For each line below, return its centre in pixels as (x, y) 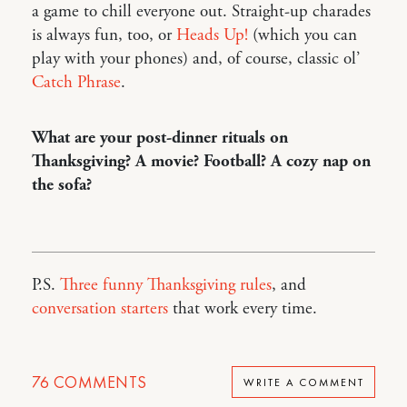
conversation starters (100, 309)
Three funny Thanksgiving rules (166, 286)
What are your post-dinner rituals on (160, 139)
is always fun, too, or (104, 36)
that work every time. (243, 309)
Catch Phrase (76, 83)
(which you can (303, 36)
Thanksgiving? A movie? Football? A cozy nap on (201, 162)
